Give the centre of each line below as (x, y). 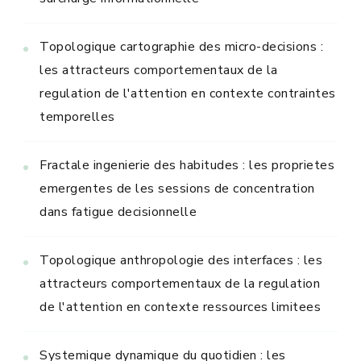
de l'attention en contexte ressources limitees (180, 307)
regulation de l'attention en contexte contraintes (188, 93)
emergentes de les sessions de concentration (177, 188)
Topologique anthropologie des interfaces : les (181, 260)
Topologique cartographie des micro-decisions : (181, 46)
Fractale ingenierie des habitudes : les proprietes (187, 165)
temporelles (77, 116)
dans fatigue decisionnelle (118, 212)
